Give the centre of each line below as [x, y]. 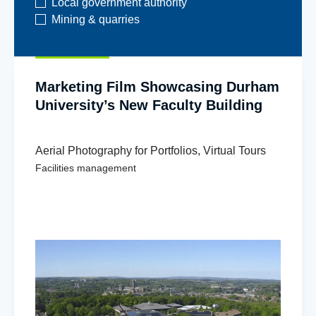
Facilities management [86, 168]
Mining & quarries [96, 19]
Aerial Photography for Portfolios [116, 150]
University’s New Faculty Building [149, 105]
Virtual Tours [235, 150]
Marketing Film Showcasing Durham [157, 86]
